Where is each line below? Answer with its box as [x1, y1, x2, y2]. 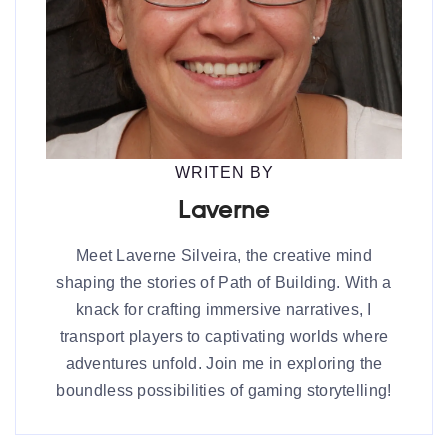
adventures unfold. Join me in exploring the [65, 355, 383, 373]
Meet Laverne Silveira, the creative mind [75, 247, 372, 265]
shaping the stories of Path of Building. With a [56, 274, 392, 292]
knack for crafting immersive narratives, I [76, 301, 372, 319]
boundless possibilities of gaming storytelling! [56, 382, 392, 400]
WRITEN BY [174, 164, 274, 182]
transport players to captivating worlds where [59, 328, 389, 346]
